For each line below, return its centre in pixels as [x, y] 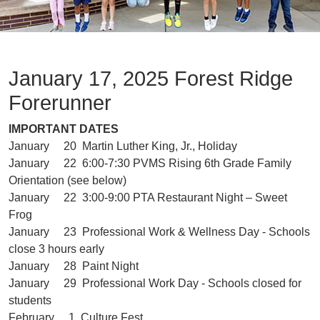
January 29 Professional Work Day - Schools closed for [155, 283]
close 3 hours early [56, 249]
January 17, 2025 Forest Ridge [151, 79]
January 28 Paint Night [74, 266]
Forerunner [60, 103]
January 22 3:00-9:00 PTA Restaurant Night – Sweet [148, 197]
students [30, 300]
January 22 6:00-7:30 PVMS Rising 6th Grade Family [150, 163]
